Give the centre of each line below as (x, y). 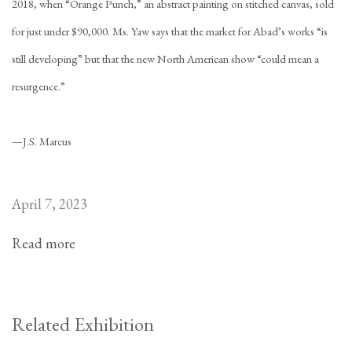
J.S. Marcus (47, 141)
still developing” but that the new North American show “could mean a (165, 59)
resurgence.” (38, 86)
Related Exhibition (83, 324)
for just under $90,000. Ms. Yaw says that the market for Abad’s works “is (170, 31)
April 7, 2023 (49, 204)
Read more (44, 243)
